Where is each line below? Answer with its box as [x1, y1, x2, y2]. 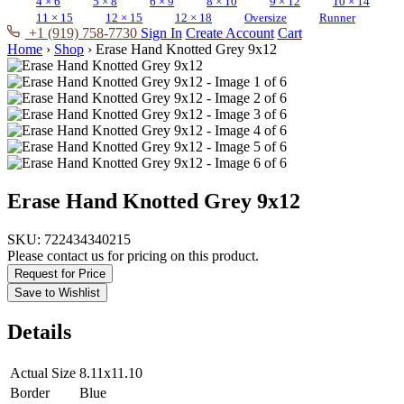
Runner [319, 12, 355, 25]
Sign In [140, 25, 182, 41]
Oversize [244, 12, 287, 25]
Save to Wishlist [14, 286, 100, 299]
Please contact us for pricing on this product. [7, 248, 259, 263]
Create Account [185, 25, 274, 41]
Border [10, 384, 50, 400]
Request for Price [14, 267, 106, 280]
